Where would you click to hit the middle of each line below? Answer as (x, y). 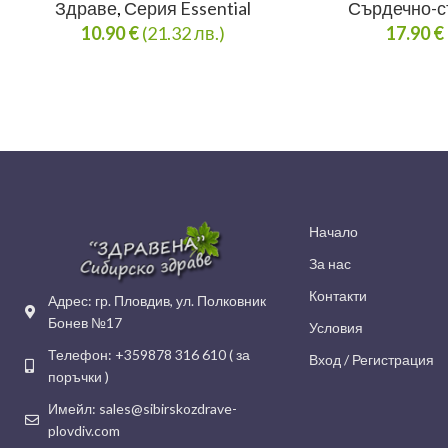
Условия (336, 328)
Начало (334, 232)
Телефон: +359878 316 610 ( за (148, 354)
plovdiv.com (83, 430)
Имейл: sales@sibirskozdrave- (142, 408)
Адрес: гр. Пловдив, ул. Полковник (156, 300)
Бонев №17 (84, 322)
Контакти (338, 296)
